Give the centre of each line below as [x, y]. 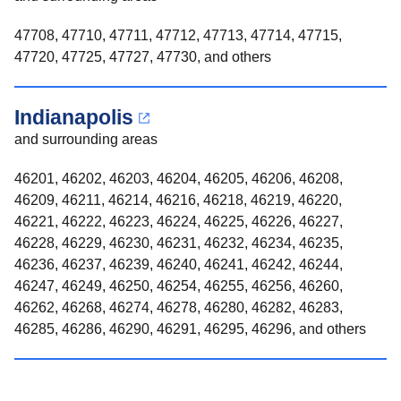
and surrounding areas [86, 139]
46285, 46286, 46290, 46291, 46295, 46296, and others [190, 329]
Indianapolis [74, 117]
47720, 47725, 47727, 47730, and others [143, 57]
